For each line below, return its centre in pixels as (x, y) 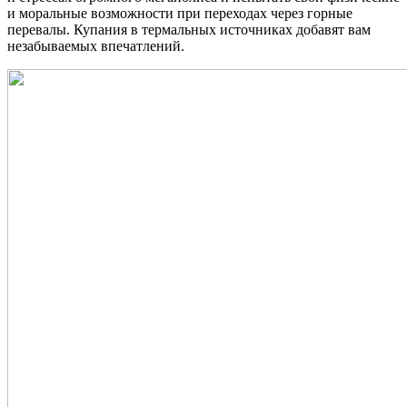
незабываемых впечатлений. (96, 46)
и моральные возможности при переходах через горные (180, 14)
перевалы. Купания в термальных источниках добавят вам (189, 30)
